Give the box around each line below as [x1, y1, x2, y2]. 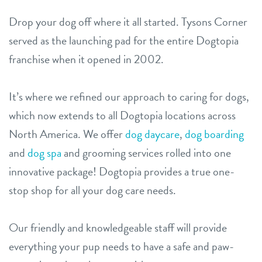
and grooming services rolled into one [61, 143, 231, 161]
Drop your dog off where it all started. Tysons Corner [9, 12, 247, 30]
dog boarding [185, 125, 244, 143]
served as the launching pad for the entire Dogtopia [9, 31, 239, 49]
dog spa [27, 143, 61, 161]
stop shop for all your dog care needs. [9, 181, 176, 199]
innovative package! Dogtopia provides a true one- [9, 162, 235, 180]
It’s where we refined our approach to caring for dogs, [9, 87, 249, 105]
